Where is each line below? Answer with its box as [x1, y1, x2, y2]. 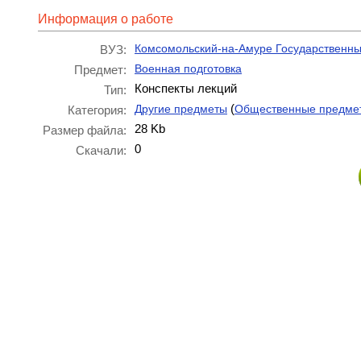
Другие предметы [135, 102, 227, 115]
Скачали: [76, 143, 127, 157]
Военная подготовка [135, 62, 242, 75]
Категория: [68, 103, 127, 117]
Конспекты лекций [135, 81, 237, 95]
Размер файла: [43, 123, 127, 137]
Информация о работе [38, 12, 173, 26]
